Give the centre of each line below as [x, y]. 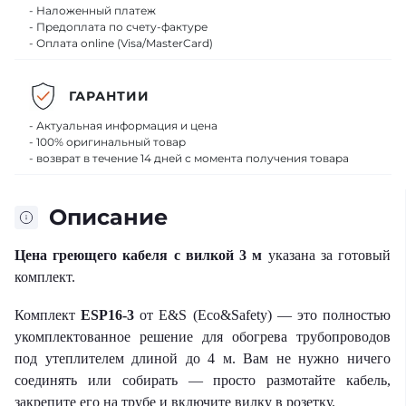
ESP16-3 [108, 315]
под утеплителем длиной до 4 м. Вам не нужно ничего [203, 358]
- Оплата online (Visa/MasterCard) [121, 43]
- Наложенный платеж [92, 10]
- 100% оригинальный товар [107, 142]
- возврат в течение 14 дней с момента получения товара [189, 158]
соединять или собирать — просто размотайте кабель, [203, 380]
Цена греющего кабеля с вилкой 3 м [139, 255]
